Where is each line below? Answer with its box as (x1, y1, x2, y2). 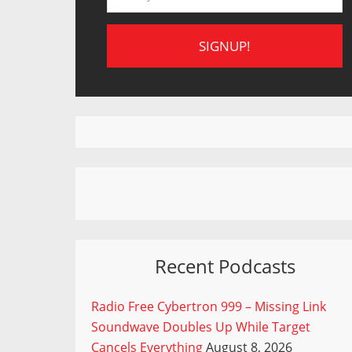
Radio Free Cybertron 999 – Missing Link (91, 298, 326, 315)
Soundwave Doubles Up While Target (91, 318, 310, 335)
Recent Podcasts (154, 253, 295, 279)
